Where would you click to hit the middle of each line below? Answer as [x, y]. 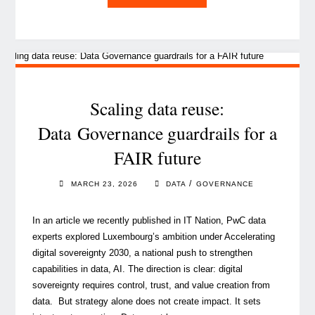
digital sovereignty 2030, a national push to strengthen [142, 253]
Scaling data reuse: [157, 109]
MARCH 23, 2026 [105, 184]
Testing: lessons [227, 46]
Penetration [214, 28]
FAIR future [157, 158]
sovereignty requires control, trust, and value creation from [151, 285]
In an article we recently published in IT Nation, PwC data [149, 221]
